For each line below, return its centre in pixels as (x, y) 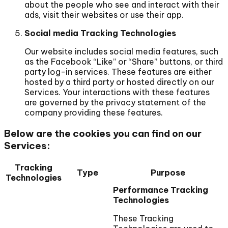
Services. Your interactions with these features (117, 92)
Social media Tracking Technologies (100, 33)
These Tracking (143, 219)
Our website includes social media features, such (121, 51)
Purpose (168, 173)
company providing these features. (94, 112)
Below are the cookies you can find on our (103, 133)
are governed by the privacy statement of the (115, 102)
